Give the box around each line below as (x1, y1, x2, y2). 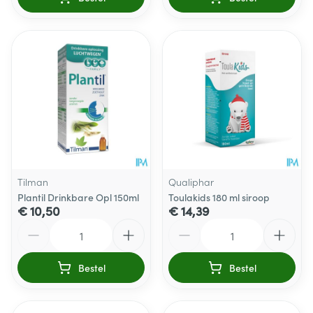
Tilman (17, 175, 48, 189)
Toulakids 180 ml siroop (168, 190, 270, 204)
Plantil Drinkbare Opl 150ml (17, 190, 139, 204)
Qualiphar (168, 175, 214, 189)
